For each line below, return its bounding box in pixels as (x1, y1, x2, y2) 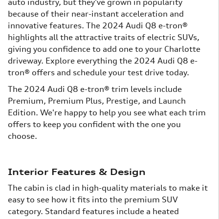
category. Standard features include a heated (8, 206, 179, 217)
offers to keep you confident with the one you (8, 119, 181, 130)
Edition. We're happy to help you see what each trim (8, 108, 206, 118)
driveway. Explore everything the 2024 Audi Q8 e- (8, 56, 197, 66)
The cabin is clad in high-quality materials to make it (8, 183, 208, 193)
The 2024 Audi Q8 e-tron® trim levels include (8, 84, 182, 94)
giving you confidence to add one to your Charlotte (8, 44, 200, 54)
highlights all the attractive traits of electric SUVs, (8, 32, 199, 43)
